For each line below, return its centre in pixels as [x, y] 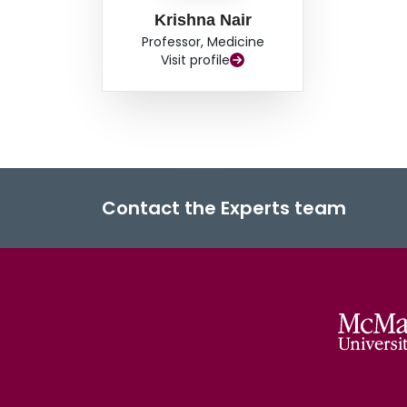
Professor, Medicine [203, 42]
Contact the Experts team [224, 208]
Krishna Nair [203, 20]
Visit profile [196, 60]
